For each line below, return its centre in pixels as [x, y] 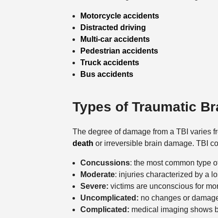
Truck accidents [109, 62]
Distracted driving [113, 27]
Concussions [105, 163]
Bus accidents [107, 74]
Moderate [97, 175]
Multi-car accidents [115, 39]
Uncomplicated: [109, 198]
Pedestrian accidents [119, 51]
